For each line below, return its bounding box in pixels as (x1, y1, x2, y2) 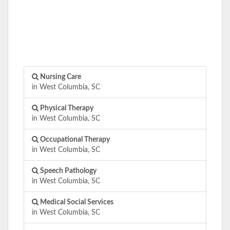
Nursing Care (39, 72, 81, 81)
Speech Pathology (39, 166, 97, 175)
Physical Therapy (39, 104, 93, 112)
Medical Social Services (39, 198, 113, 206)
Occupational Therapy (39, 135, 110, 143)
